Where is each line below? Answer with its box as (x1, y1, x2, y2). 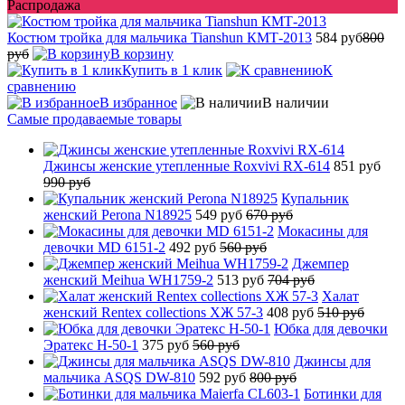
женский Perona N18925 (43, 206, 192, 222)
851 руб (334, 157, 381, 174)
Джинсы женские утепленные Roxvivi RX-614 (43, 157, 330, 174)
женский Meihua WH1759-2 (43, 271, 213, 287)
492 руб (169, 239, 220, 255)
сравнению (7, 78, 76, 94)
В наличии (262, 94, 329, 110)
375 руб (142, 336, 193, 353)
